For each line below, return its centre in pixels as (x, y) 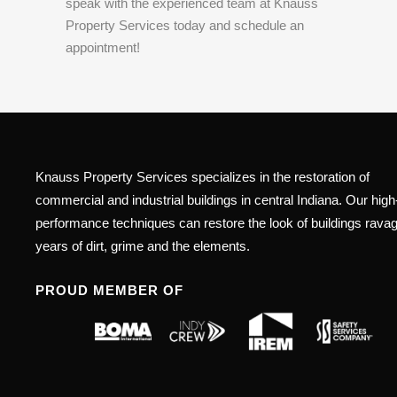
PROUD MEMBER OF (109, 290)
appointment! (103, 48)
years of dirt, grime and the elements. (143, 245)
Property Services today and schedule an (185, 26)
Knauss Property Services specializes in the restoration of (202, 176)
